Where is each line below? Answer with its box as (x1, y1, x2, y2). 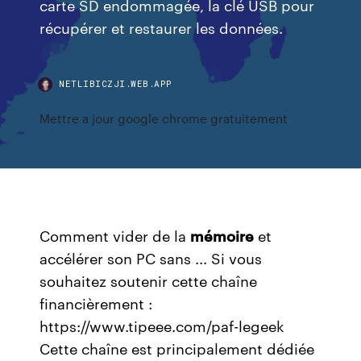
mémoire (190, 225, 255, 246)
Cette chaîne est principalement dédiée (39, 338, 315, 359)
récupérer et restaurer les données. (39, 17, 284, 37)
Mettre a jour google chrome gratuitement (39, 110, 288, 127)
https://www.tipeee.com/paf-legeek (39, 315, 285, 336)
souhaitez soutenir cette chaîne (39, 270, 258, 291)
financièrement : (39, 293, 153, 313)
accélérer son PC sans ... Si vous (39, 247, 263, 268)
